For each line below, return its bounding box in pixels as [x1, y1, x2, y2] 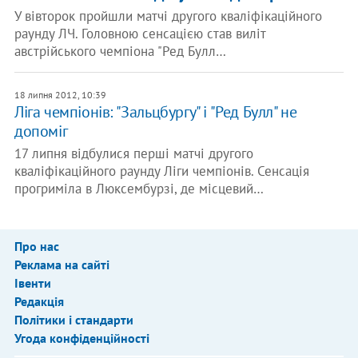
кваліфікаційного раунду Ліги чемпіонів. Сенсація [14, 162, 309, 180]
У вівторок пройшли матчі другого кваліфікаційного [14, 7, 322, 25]
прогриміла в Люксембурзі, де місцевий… [14, 180, 264, 197]
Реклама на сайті [14, 257, 109, 272]
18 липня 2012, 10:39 [14, 89, 106, 101]
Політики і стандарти [14, 312, 133, 328]
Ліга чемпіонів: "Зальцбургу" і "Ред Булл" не [14, 101, 297, 122]
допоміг [14, 121, 68, 141]
